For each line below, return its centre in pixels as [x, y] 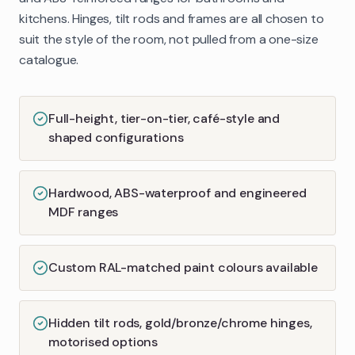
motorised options [103, 342]
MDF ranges [84, 212]
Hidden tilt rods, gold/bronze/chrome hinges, [180, 323]
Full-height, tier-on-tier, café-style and [164, 118]
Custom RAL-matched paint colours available [183, 267]
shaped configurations [116, 137]
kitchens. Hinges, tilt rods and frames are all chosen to [172, 18]
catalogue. [49, 59]
